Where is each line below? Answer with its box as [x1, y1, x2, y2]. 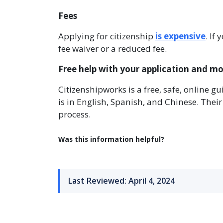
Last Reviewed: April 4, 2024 [68, 175, 175, 186]
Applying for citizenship [58, 30, 155, 42]
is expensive [155, 30, 206, 42]
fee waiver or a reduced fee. [58, 43, 167, 54]
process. [58, 109, 91, 120]
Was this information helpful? [58, 134, 164, 144]
